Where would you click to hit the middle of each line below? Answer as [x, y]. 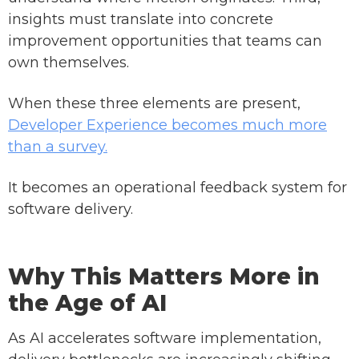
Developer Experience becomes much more [167, 125]
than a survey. [58, 147]
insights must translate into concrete [141, 20]
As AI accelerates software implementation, [165, 339]
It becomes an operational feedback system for [177, 188]
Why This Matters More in [164, 277]
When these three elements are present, [154, 104]
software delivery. [71, 210]
